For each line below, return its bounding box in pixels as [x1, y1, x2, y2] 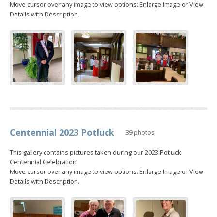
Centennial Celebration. [10, 157, 78, 167]
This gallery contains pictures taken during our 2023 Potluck [10, 148, 181, 157]
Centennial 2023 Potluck [10, 126, 114, 139]
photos [132, 128, 155, 137]
